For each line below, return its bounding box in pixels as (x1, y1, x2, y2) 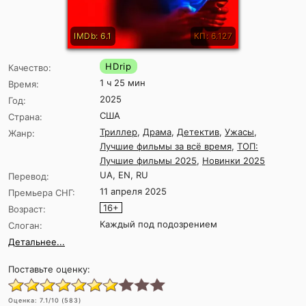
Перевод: (8, 171, 49, 182)
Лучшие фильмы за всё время (100, 141, 232, 152)
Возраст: (8, 204, 46, 215)
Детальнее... (8, 236, 65, 248)
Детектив (177, 126, 219, 138)
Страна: (8, 111, 42, 123)
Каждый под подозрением (100, 219, 217, 230)
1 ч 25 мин (100, 77, 145, 89)
